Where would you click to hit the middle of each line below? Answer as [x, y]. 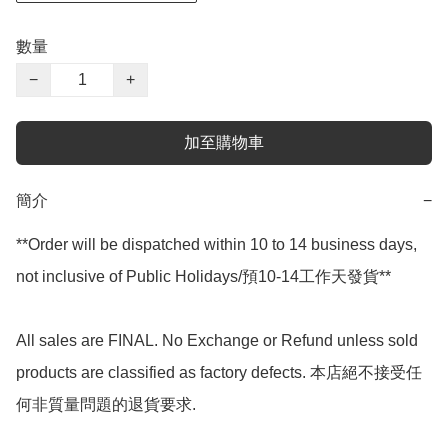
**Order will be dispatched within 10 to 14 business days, [216, 245]
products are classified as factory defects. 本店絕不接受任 [219, 373]
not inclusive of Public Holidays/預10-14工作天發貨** [203, 277]
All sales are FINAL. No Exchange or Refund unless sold [217, 341]
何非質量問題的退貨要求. [106, 405]
